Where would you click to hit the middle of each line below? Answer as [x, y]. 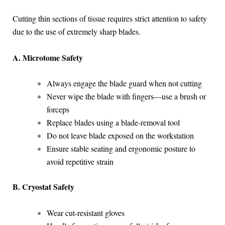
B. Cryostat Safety [43, 187]
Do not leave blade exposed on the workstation [120, 136]
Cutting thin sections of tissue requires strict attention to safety [109, 19]
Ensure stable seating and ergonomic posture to [121, 149]
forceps [58, 109]
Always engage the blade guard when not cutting [124, 83]
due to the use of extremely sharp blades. [76, 32]
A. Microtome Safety [47, 57]
